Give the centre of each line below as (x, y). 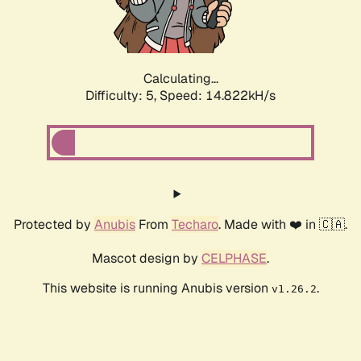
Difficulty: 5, (122, 96)
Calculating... (180, 79)
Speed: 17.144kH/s (218, 96)
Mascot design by (147, 259)
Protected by (54, 225)
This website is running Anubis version (157, 288)
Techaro (195, 225)
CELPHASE (234, 259)
